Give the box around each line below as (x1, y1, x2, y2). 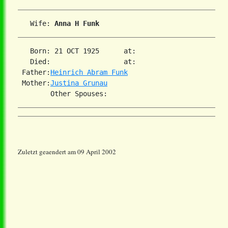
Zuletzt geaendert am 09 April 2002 (18, 147, 116, 157)
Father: (18, 68, 50, 77)
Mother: (18, 79, 50, 88)
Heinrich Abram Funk (50, 68, 128, 77)
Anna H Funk (54, 19, 99, 28)
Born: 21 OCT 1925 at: (18, 47, 148, 55)
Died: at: (18, 58, 148, 66)
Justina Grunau (50, 79, 107, 88)
